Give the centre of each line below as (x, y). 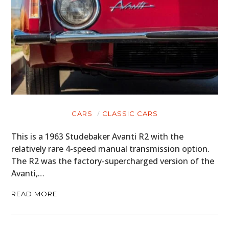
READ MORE (35, 193)
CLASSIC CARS (130, 113)
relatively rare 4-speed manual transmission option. (111, 148)
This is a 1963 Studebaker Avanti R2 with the (98, 136)
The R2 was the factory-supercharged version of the (113, 161)
